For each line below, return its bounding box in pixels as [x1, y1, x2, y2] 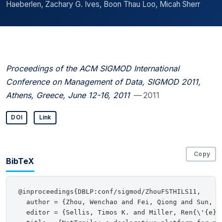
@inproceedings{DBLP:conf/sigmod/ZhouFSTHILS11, [18, 188, 201, 196]
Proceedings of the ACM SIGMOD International [6, 63, 179, 73]
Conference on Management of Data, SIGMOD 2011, [6, 76, 201, 87]
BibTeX [6, 156, 34, 166]
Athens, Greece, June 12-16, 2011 [6, 90, 130, 100]
